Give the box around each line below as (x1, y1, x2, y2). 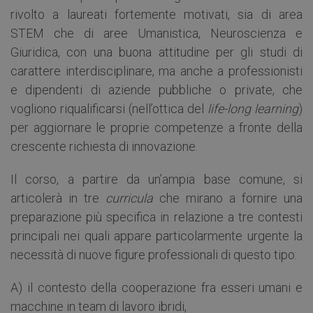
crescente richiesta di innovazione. (10, 138, 198, 154)
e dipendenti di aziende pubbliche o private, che (10, 82, 303, 97)
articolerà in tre (10, 190, 105, 205)
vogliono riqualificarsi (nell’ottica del (10, 101, 208, 116)
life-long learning (208, 101, 298, 116)
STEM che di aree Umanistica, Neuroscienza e (10, 25, 303, 41)
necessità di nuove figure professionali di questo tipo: (10, 247, 297, 262)
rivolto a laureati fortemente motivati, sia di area (10, 6, 303, 22)
